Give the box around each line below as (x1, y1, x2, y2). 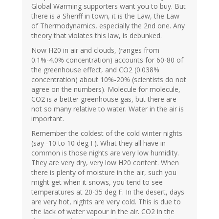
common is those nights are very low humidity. (31, 148, 179, 158)
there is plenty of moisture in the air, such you (31, 168, 176, 177)
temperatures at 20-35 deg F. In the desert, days (31, 187, 184, 197)
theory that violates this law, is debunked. (31, 31, 162, 41)
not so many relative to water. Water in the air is (31, 104, 184, 114)
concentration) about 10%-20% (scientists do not (31, 75, 186, 85)
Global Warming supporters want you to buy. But (31, 1, 186, 11)
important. (31, 114, 64, 124)
